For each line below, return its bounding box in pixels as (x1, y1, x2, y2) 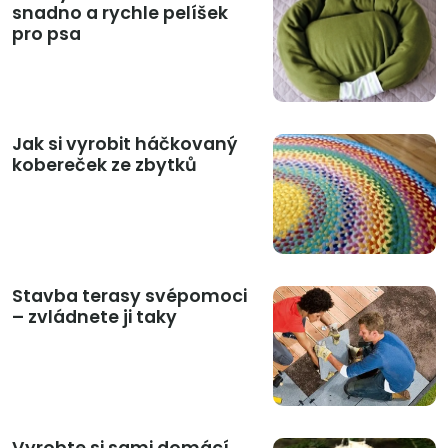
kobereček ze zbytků (12, 152, 197, 177)
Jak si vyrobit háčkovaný (12, 131, 237, 156)
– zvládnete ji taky (12, 304, 177, 329)
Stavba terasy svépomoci (12, 283, 247, 308)
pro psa (12, 21, 81, 46)
